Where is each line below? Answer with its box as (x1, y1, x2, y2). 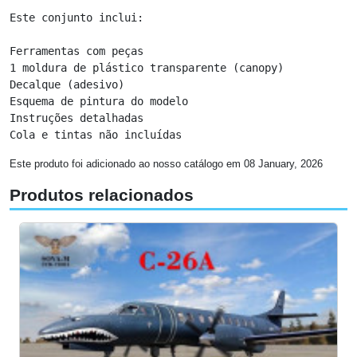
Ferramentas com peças (10, 44, 143, 57)
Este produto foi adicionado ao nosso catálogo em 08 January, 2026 (10, 157, 323, 170)
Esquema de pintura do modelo (10, 94, 188, 108)
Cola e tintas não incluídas (10, 127, 182, 141)
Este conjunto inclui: (10, 10, 143, 24)
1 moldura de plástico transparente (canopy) (10, 61, 284, 74)
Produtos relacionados (10, 185, 194, 205)
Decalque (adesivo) (10, 77, 124, 91)
